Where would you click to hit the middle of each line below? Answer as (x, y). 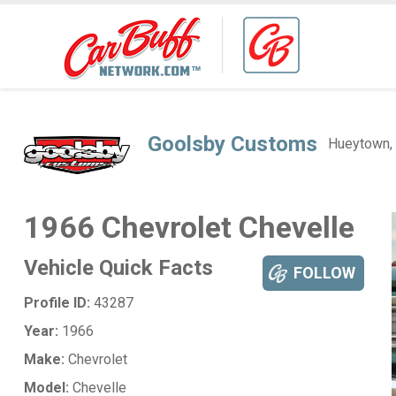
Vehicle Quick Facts (118, 268)
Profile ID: (57, 303)
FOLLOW (324, 273)
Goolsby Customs (232, 144)
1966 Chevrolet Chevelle (189, 227)
